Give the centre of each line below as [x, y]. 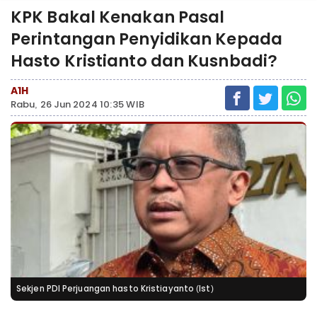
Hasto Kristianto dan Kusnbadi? [144, 61]
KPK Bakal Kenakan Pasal [118, 17]
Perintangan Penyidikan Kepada [146, 39]
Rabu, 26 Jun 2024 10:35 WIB [77, 104]
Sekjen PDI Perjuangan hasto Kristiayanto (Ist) [115, 289]
